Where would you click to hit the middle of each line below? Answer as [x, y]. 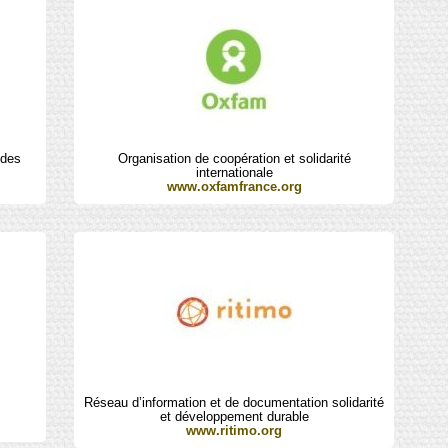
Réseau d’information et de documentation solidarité [234, 402]
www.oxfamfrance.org [234, 186]
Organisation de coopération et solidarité [234, 158]
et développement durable [234, 416]
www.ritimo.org [234, 430]
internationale [234, 172]
